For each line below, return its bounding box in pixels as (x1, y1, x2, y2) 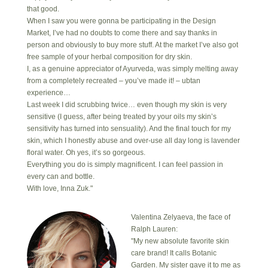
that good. (26, 4, 59, 13)
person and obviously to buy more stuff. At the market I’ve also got (26, 40, 238, 49)
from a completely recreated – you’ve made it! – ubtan (26, 76, 200, 85)
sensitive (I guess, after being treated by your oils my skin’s (26, 112, 217, 121)
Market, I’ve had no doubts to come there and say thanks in (26, 28, 217, 37)
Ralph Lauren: (130, 224, 178, 233)
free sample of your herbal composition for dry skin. (26, 52, 192, 61)
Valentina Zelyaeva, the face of (130, 212, 230, 221)
